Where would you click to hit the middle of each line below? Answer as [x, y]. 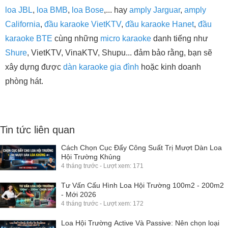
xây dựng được [34, 67]
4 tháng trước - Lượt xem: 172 [102, 203]
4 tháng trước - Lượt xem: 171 [102, 166]
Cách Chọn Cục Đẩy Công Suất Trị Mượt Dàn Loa [141, 147]
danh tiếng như [180, 38]
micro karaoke [126, 38]
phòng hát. [24, 81]
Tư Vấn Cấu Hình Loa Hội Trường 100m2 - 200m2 [142, 185]
